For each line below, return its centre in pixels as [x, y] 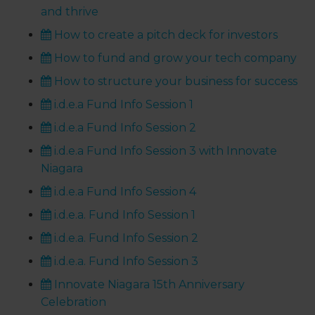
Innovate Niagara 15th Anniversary [148, 285]
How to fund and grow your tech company [174, 58]
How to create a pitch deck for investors [165, 35]
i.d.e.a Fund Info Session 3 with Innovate [165, 151]
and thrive [70, 12]
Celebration [74, 302]
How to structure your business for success [175, 82]
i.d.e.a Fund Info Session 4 [124, 192]
